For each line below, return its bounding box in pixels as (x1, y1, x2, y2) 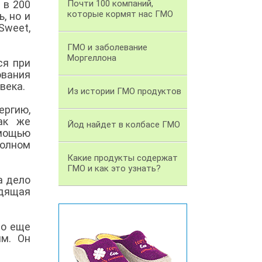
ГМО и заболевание (67, 42, 147, 53)
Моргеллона (67, 53, 116, 64)
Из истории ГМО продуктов (67, 86, 181, 97)
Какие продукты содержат (67, 153, 178, 164)
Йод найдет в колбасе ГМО (67, 119, 180, 130)
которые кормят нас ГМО (67, 9, 173, 20)
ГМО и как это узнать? (67, 163, 161, 174)
